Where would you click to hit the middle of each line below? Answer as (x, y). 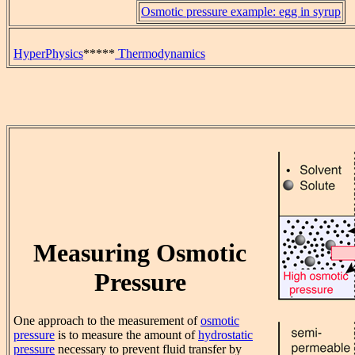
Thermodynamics (160, 53)
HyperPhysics (48, 53)
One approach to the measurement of (107, 321)
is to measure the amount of (126, 335)
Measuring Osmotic (140, 253)
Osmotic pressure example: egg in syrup (241, 12)
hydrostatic (225, 335)
